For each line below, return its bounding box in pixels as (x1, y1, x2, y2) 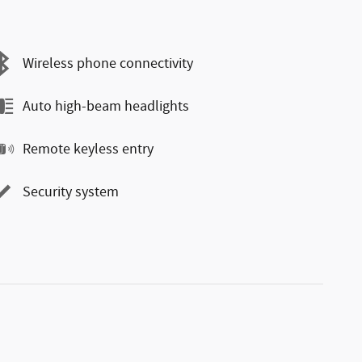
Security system (23, 182, 119, 202)
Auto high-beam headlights (23, 96, 189, 116)
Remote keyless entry (23, 139, 154, 159)
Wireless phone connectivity (23, 53, 193, 74)
